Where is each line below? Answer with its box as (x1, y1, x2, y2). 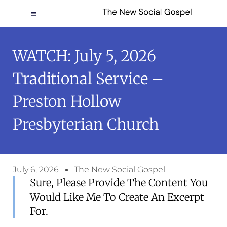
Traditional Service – (13, 69, 164, 88)
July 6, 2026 (13, 165, 59, 174)
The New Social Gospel (74, 165, 165, 174)
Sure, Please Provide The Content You (30, 176, 208, 189)
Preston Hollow (13, 92, 121, 111)
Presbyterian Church (13, 115, 159, 134)
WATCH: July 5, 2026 (13, 46, 156, 65)
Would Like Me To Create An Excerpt (30, 191, 204, 203)
